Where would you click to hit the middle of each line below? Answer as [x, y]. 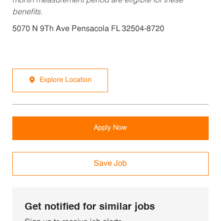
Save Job [110, 164]
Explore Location [65, 80]
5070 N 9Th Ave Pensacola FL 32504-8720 [88, 29]
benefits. [27, 13]
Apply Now [110, 128]
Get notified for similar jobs [90, 207]
